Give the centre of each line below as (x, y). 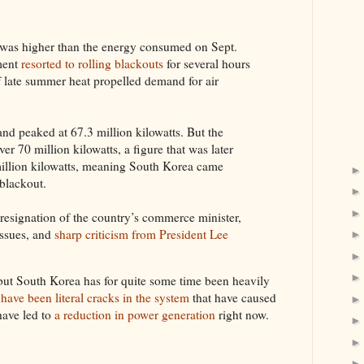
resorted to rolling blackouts (92, 63)
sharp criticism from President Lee (141, 234)
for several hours (207, 63)
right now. (242, 315)
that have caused (233, 298)
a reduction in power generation (135, 315)
